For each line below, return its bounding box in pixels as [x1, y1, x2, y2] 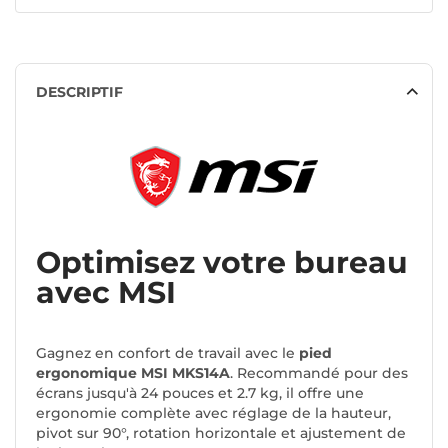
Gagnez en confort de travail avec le [36, 344, 299, 363]
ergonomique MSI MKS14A [36, 364, 230, 383]
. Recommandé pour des [230, 364, 408, 383]
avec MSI [36, 274, 176, 312]
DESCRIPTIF [36, 83, 123, 102]
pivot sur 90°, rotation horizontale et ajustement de [36, 424, 406, 443]
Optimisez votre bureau [36, 244, 408, 282]
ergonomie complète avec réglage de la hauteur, [36, 404, 391, 423]
